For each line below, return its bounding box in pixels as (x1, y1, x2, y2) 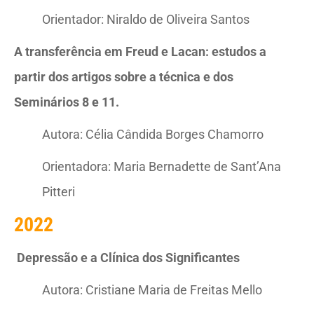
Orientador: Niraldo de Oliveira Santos (42, 12, 250, 27)
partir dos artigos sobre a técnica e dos (14, 69, 233, 84)
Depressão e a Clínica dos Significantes (17, 250, 240, 265)
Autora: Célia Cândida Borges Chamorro (42, 127, 264, 142)
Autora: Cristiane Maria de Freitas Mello (42, 282, 262, 297)
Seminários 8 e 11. (14, 95, 119, 109)
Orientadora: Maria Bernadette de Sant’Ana (42, 159, 281, 174)
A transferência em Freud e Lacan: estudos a (14, 44, 266, 59)
